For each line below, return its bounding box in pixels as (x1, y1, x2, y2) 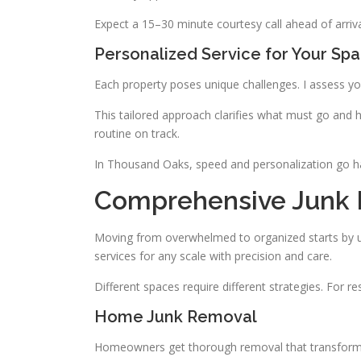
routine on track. (94, 126, 180, 141)
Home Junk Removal (94, 307, 257, 326)
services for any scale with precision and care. (94, 248, 332, 263)
